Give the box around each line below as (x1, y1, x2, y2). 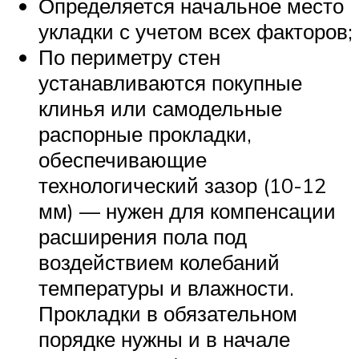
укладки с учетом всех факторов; (38, 18, 353, 44)
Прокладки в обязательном (38, 301, 297, 326)
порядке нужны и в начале (38, 326, 290, 352)
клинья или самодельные (38, 95, 282, 121)
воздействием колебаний (38, 249, 280, 275)
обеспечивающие (38, 147, 207, 172)
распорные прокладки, (38, 121, 252, 147)
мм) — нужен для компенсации (38, 198, 336, 224)
